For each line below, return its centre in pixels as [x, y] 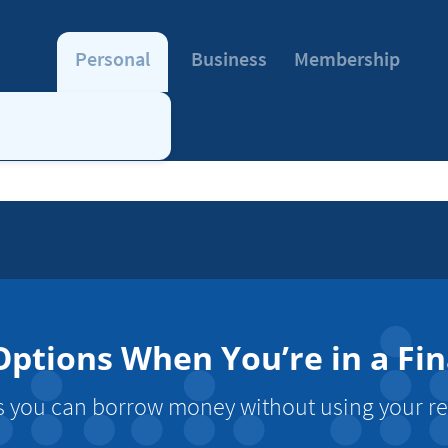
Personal [113, 58]
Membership [347, 58]
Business [228, 58]
